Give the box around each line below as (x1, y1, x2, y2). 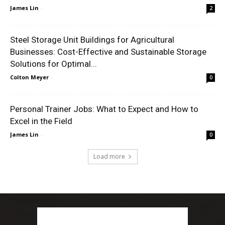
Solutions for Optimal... (10, 58, 97, 69)
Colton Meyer (10, 73, 49, 81)
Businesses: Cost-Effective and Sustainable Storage (10, 46, 206, 57)
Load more (93, 152, 125, 161)
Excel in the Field (10, 116, 72, 126)
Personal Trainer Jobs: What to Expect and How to (10, 103, 198, 114)
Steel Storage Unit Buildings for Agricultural (10, 34, 174, 45)
